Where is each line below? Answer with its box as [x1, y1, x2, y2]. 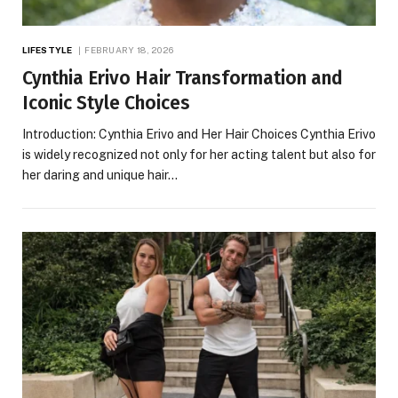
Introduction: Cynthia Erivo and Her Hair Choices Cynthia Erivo [22, 127, 376, 142]
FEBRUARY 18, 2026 [84, 44, 174, 56]
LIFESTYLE [22, 44, 72, 56]
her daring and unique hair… [22, 168, 178, 183]
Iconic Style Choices [22, 92, 190, 115]
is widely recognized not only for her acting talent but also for [22, 147, 376, 163]
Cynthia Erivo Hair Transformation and [22, 67, 343, 91]
